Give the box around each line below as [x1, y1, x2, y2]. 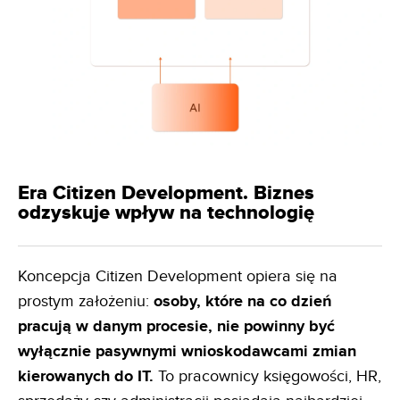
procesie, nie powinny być [146, 316, 335, 337]
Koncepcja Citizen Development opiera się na [18, 266, 337, 286]
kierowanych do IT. [18, 366, 154, 387]
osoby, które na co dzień [154, 291, 331, 312]
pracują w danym [18, 316, 142, 337]
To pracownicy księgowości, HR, [154, 366, 381, 386]
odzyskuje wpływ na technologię [18, 200, 314, 225]
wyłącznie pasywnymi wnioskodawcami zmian [18, 341, 356, 362]
